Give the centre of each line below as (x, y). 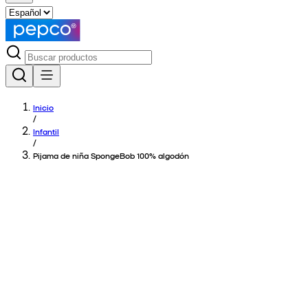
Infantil (46, 131)
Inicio (43, 107)
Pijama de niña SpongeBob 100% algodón (111, 155)
